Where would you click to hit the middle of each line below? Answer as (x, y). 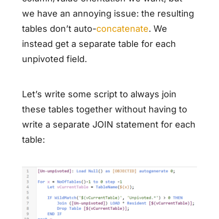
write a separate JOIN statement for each (109, 124)
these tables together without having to (104, 109)
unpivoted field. (54, 59)
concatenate (122, 29)
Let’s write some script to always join (99, 94)
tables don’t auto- (59, 29)
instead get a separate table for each (99, 44)
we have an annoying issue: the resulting (108, 14)
